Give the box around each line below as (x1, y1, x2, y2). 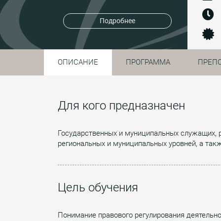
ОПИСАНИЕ (58, 57, 98, 67)
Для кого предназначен (58, 98, 185, 112)
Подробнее (99, 17, 135, 25)
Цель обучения (58, 180, 138, 194)
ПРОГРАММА (126, 57, 170, 67)
